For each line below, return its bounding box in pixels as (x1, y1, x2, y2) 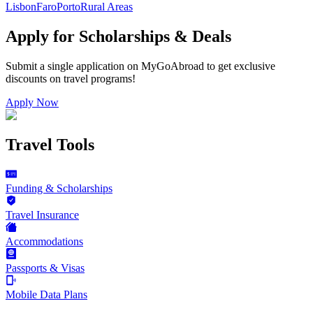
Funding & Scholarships (6, 182, 112, 194)
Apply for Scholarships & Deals (6, 27, 231, 45)
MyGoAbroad (141, 59, 204, 72)
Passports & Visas (6, 261, 85, 274)
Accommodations (6, 235, 83, 247)
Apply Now (6, 96, 59, 108)
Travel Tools (6, 135, 94, 154)
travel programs (64, 72, 132, 85)
